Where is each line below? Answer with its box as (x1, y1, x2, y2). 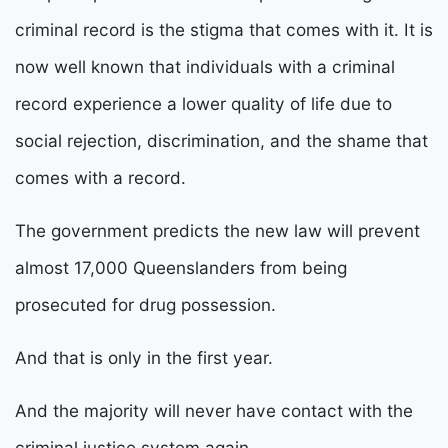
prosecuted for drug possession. (15, 294, 281, 316)
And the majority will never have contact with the (15, 400, 413, 422)
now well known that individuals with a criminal (15, 56, 395, 78)
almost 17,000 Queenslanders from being (15, 257, 347, 279)
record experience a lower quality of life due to (15, 93, 392, 115)
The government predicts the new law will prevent (15, 220, 420, 242)
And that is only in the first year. (15, 347, 273, 369)
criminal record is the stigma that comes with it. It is (15, 19, 433, 41)
